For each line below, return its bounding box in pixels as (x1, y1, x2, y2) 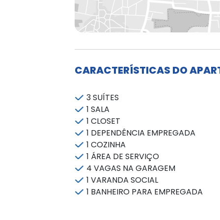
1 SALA (86, 103, 110, 115)
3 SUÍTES (86, 91, 119, 103)
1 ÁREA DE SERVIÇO (86, 150, 159, 162)
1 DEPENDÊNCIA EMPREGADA (86, 127, 195, 138)
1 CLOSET (86, 115, 120, 127)
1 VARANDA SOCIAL (86, 174, 158, 186)
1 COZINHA (86, 138, 126, 150)
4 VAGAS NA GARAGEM (86, 162, 175, 174)
